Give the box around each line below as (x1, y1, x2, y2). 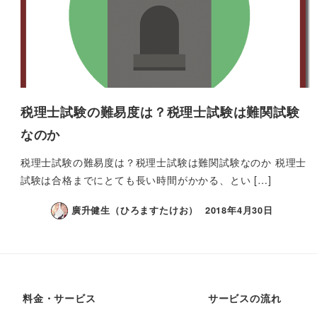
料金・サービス (23, 291, 96, 306)
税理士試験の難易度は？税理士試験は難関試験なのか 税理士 (20, 154, 307, 169)
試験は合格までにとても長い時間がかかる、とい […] (20, 172, 272, 187)
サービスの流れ (207, 291, 282, 306)
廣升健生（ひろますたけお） (71, 204, 199, 217)
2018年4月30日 (204, 204, 273, 217)
